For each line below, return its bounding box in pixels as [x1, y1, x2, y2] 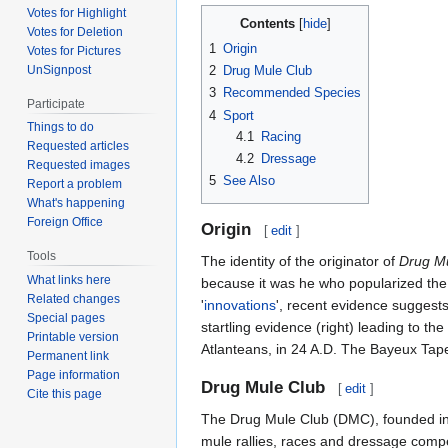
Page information [27, 368, 121, 383]
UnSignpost [27, 62, 92, 77]
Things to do [27, 120, 95, 135]
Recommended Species [223, 85, 361, 101]
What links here [27, 273, 112, 288]
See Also [223, 173, 275, 189]
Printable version [27, 330, 120, 345]
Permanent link [27, 349, 110, 364]
